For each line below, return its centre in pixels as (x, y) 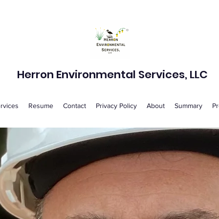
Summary (188, 105)
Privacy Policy (116, 105)
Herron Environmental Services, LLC (112, 75)
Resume (41, 105)
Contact (74, 105)
